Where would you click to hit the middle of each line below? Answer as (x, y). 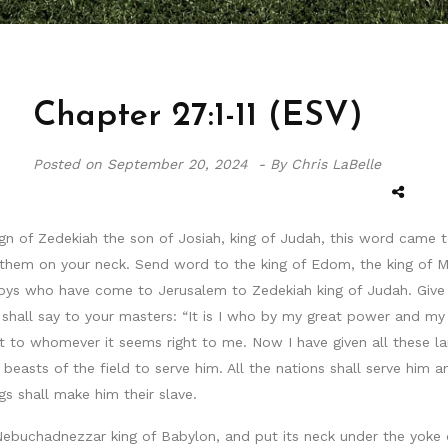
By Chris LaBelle (325, 164)
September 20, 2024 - (185, 164)
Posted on (67, 164)
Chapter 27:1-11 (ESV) (197, 117)
